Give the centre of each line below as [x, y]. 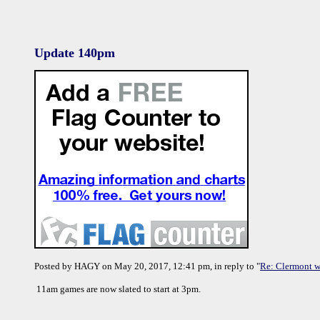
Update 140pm [75, 53]
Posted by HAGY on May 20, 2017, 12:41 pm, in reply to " [147, 266]
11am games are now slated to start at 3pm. [119, 289]
